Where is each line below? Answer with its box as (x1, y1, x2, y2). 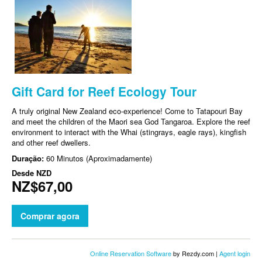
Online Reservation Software (90, 248, 171, 258)
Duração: (12, 152, 46, 164)
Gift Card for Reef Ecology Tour (12, 82, 196, 100)
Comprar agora (20, 209, 80, 222)
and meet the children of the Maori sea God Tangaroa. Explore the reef (12, 115, 250, 127)
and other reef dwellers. (12, 136, 91, 148)
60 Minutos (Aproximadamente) (46, 152, 152, 164)
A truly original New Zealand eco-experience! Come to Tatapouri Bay (12, 105, 243, 116)
